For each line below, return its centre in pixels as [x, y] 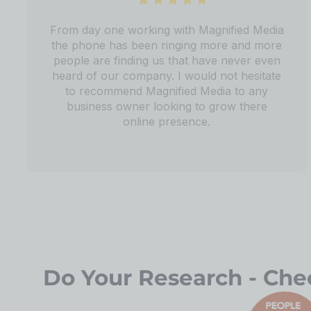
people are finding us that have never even [167, 60]
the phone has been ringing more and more [167, 45]
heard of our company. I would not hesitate [167, 75]
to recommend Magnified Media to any [167, 91]
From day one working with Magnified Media [167, 30]
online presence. [167, 121]
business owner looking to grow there [167, 106]
